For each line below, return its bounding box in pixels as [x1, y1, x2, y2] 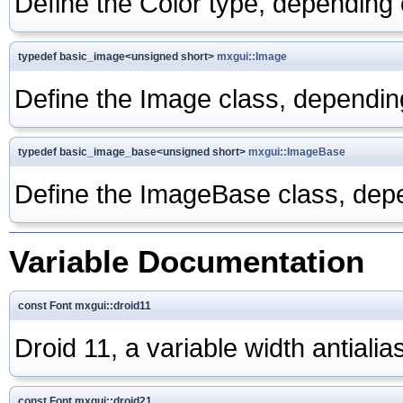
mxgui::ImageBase [248, 145, 345, 158]
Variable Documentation [9, 243, 364, 279]
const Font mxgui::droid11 [18, 299, 151, 312]
